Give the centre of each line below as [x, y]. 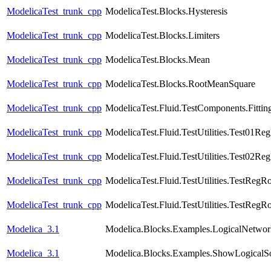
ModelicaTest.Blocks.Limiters [162, 36]
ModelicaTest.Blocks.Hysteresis [166, 11]
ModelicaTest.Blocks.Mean [158, 60]
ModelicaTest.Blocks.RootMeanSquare [180, 84]
